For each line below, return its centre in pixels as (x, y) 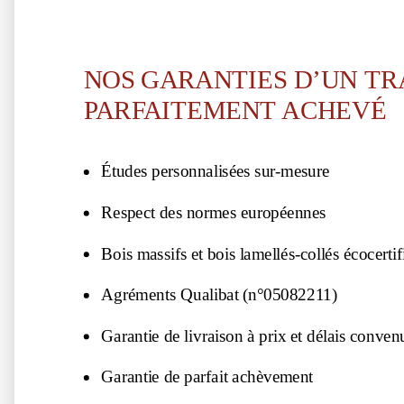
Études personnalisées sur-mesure (216, 171)
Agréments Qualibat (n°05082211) (219, 294)
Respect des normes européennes (214, 212)
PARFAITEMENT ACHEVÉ (235, 110)
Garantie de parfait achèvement (207, 376)
